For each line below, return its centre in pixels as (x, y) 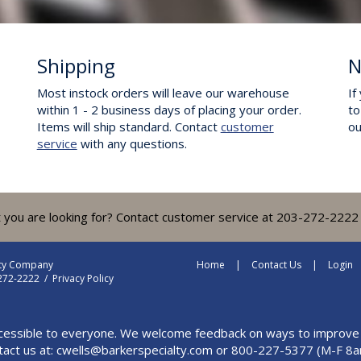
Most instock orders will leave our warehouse (163, 93)
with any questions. (132, 143)
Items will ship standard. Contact (129, 127)
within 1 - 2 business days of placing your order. (169, 110)
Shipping (76, 66)
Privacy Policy (83, 278)
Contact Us (276, 265)
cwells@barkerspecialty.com (135, 350)
